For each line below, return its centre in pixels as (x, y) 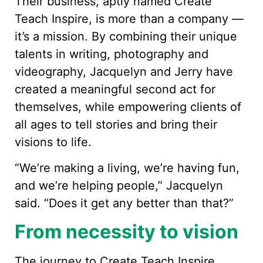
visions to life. (53, 142)
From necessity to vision (127, 231)
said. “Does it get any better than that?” (124, 203)
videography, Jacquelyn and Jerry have (124, 72)
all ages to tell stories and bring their (116, 125)
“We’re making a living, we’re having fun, (127, 168)
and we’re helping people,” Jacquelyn (119, 186)
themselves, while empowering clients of (128, 107)
